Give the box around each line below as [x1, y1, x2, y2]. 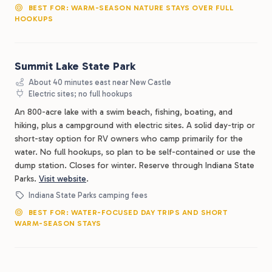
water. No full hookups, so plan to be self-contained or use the [15, 146, 256, 157]
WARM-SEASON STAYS [15, 219, 101, 228]
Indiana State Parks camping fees [27, 190, 148, 200]
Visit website [39, 173, 86, 184]
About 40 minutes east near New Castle [27, 77, 172, 87]
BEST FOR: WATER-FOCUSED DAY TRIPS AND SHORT [26, 208, 228, 217]
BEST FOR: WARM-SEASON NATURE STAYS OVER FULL [26, 3, 234, 12]
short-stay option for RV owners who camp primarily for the [15, 133, 243, 144]
